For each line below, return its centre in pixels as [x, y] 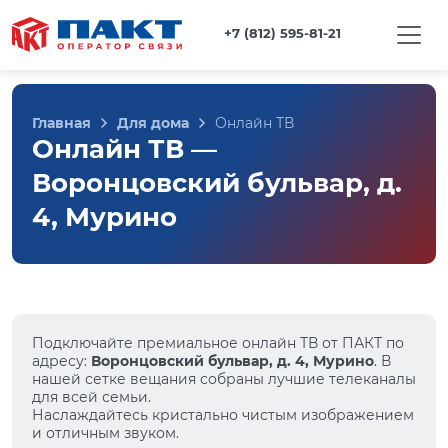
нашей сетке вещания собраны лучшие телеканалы [224, 379]
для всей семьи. [91, 397]
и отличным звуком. [105, 433]
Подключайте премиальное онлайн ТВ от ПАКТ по [218, 343]
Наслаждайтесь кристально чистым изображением [223, 415]
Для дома [153, 123]
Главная [61, 123]
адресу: [61, 361]
